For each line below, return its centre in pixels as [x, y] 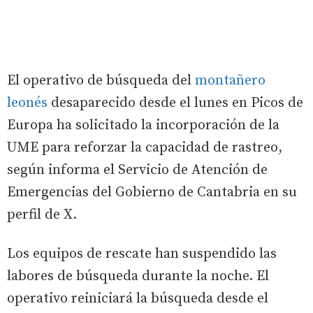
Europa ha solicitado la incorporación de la [143, 126]
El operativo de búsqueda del [101, 81]
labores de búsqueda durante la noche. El [138, 277]
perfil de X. [42, 215]
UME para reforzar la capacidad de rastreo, [145, 148]
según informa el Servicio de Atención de [137, 170]
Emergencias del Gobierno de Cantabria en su [152, 193]
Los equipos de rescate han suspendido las [142, 254]
